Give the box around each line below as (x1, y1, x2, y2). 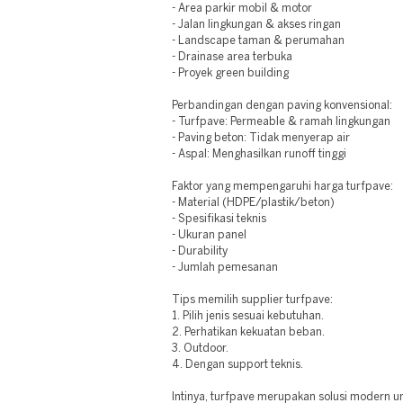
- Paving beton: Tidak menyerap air (172, 133, 351, 143)
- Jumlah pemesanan (172, 263, 279, 273)
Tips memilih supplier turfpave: (172, 295, 334, 305)
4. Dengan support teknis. (172, 360, 304, 370)
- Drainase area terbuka (172, 52, 293, 62)
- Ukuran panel (172, 230, 247, 240)
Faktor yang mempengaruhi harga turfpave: (172, 182, 394, 192)
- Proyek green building (172, 68, 290, 78)
